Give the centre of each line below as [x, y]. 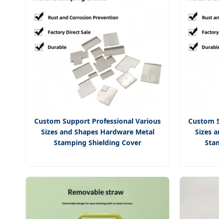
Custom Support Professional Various [98, 121]
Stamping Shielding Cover [98, 143]
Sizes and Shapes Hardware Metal [98, 132]
